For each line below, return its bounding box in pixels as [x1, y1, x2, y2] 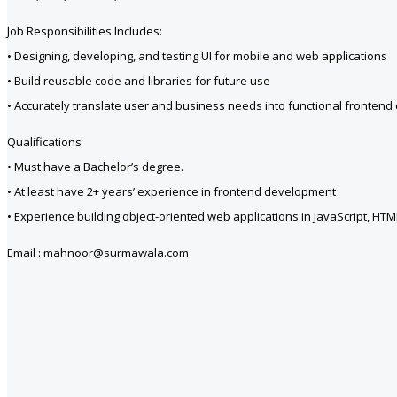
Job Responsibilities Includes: [7, 22, 162, 39]
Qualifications [7, 133, 82, 150]
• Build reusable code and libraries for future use [7, 72, 270, 89]
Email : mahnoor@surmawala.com [7, 244, 189, 261]
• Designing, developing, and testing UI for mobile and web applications [7, 47, 387, 64]
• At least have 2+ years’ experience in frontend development [7, 183, 336, 199]
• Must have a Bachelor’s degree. [7, 158, 183, 175]
